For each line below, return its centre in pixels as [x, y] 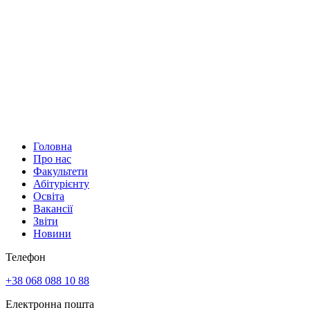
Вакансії [53, 208]
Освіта [49, 196]
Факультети [61, 171]
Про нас [52, 158]
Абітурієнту [61, 183]
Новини [52, 233]
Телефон [26, 257]
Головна [53, 146]
